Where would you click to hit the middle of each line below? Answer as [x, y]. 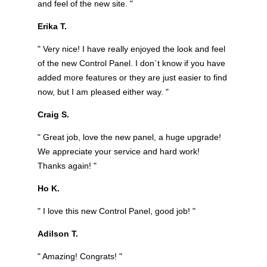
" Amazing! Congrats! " [80, 256]
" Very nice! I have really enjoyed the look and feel [131, 49]
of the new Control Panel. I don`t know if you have [131, 63]
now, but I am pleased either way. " [103, 91]
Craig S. [53, 114]
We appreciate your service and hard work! [118, 151]
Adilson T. [58, 233]
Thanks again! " [67, 165]
